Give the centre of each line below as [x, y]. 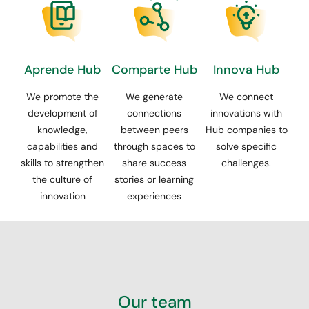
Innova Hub [247, 70]
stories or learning [154, 180]
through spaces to [154, 147]
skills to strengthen [63, 163]
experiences [154, 196]
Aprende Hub [63, 70]
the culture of [63, 180]
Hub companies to [246, 130]
